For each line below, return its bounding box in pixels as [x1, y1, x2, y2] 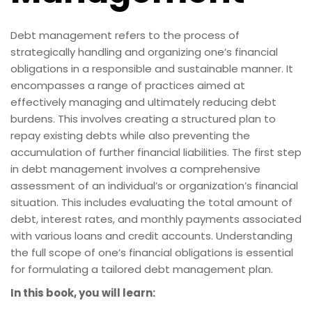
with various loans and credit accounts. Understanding [10, 228, 292, 243]
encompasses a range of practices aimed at [10, 77, 245, 93]
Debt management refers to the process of [10, 27, 240, 42]
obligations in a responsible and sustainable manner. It [10, 61, 293, 76]
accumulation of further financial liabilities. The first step [10, 144, 302, 159]
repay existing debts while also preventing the [10, 127, 250, 143]
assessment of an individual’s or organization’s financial [10, 178, 298, 193]
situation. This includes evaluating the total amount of [10, 194, 292, 210]
